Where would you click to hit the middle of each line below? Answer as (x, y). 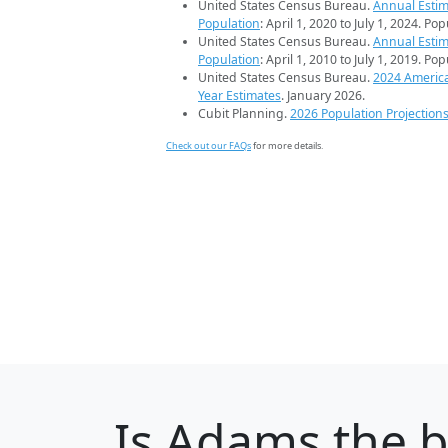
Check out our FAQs (208, 146)
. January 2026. (323, 96)
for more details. (287, 146)
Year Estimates (239, 96)
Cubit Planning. (244, 114)
